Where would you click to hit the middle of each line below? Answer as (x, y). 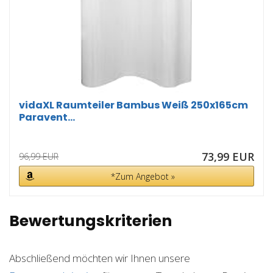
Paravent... (47, 117)
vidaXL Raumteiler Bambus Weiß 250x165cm (134, 105)
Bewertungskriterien (90, 221)
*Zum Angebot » (143, 176)
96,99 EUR (39, 156)
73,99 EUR (228, 156)
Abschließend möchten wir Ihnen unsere (100, 258)
